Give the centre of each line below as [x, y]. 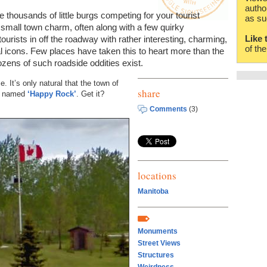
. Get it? [90, 94]
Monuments [158, 232]
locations [157, 175]
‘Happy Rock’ [52, 94]
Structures [156, 255]
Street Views [159, 243]
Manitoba [153, 192]
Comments [168, 109]
